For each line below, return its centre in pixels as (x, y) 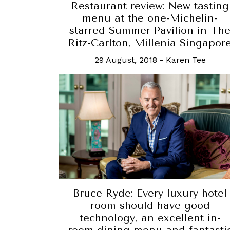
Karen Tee (186, 60)
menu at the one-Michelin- (150, 18)
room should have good (150, 205)
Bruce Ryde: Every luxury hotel (150, 193)
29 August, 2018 (126, 60)
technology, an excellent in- (150, 218)
